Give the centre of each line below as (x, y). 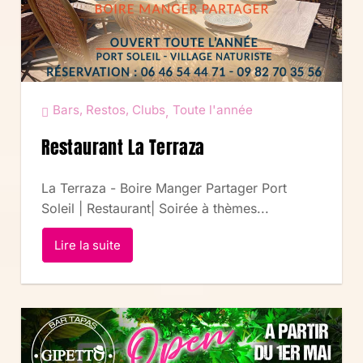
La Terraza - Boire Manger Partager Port (164, 188)
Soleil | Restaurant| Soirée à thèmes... (156, 209)
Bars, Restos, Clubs (109, 110)
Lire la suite (88, 246)
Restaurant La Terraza (123, 147)
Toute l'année (213, 110)
